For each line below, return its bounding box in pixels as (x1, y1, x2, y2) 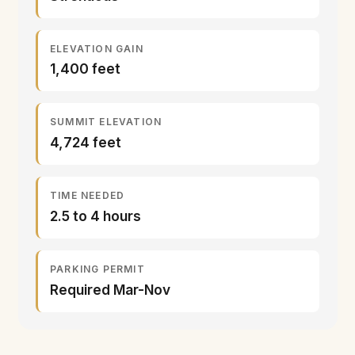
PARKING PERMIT (50, 262, 145, 275)
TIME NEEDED (50, 189, 125, 201)
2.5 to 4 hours (50, 207, 141, 224)
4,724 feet (50, 134, 121, 151)
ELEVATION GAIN (50, 42, 143, 55)
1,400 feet (50, 60, 120, 78)
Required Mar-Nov (50, 281, 170, 298)
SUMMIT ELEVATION (50, 116, 162, 128)
